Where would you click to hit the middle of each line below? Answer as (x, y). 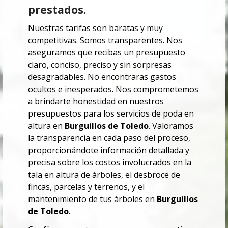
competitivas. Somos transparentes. (97, 40)
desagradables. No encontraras (88, 77)
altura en (46, 126)
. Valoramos (171, 126)
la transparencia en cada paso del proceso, (109, 138)
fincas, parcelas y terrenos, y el (86, 187)
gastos (162, 77)
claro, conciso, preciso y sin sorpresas (100, 65)
